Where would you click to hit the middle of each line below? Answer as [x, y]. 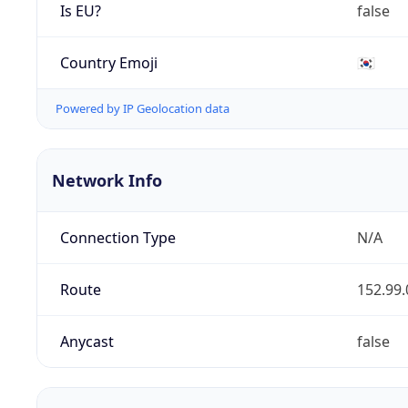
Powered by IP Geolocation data [143, 109]
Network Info [107, 181]
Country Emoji [108, 62]
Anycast [87, 342]
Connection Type [117, 238]
